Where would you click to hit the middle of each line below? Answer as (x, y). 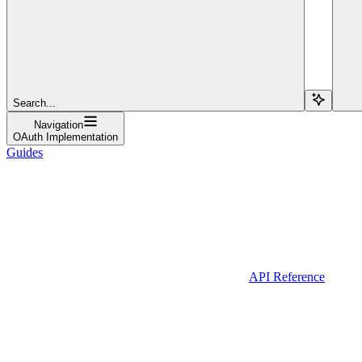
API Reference (287, 276)
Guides (25, 152)
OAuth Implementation (65, 137)
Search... (34, 103)
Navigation (58, 124)
